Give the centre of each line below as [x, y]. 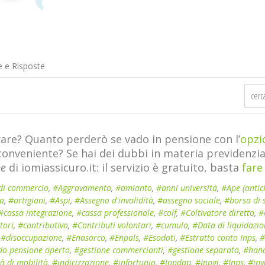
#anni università [187, 188]
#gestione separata [203, 250]
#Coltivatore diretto [217, 213]
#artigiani [27, 200]
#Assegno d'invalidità [114, 200]
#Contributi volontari [112, 225]
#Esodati [159, 237]
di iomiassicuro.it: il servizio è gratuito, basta [124, 167]
